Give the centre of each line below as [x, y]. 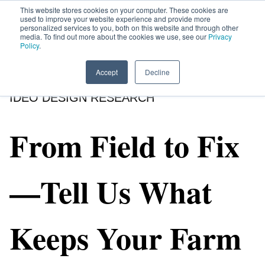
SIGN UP [102, 41]
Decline [157, 72]
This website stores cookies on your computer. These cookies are [124, 10]
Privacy [220, 36]
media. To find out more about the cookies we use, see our [114, 36]
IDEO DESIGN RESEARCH [82, 98]
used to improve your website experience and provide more [115, 19]
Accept [106, 72]
